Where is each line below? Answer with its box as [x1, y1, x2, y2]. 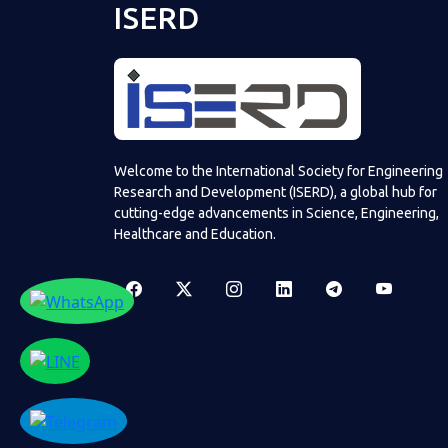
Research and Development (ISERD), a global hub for [114, 184, 437, 200]
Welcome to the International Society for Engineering [114, 163, 443, 179]
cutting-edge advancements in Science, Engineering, [114, 205, 439, 221]
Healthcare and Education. [114, 226, 276, 242]
